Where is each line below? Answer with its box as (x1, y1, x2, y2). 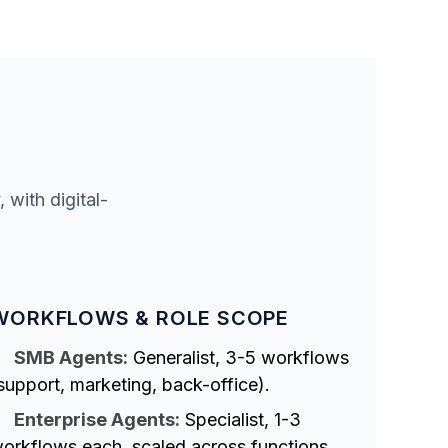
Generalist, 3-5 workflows (128, 347, 350, 369)
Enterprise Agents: (14, 409, 181, 431)
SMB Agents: (14, 347, 129, 369)
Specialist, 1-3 (180, 409, 302, 431)
